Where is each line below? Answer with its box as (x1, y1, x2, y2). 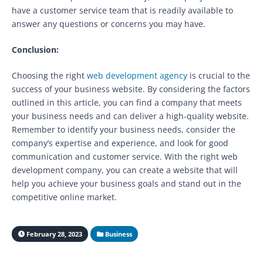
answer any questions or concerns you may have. (12, 18, 205, 29)
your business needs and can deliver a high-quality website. (12, 110, 249, 122)
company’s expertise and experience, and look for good (12, 137, 228, 149)
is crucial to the (187, 69, 250, 81)
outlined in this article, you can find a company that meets (12, 96, 242, 108)
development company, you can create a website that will (12, 164, 238, 176)
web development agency (87, 69, 187, 81)
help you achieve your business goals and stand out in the (12, 177, 241, 189)
